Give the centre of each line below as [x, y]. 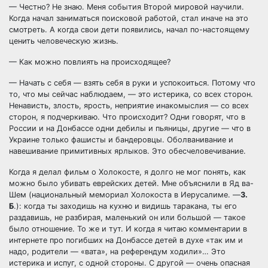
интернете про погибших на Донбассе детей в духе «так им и [126, 240]
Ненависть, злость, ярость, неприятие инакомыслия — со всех [129, 106]
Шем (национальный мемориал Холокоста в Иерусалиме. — [125, 195]
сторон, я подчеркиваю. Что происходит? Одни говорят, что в [127, 117]
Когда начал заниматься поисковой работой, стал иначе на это [129, 18]
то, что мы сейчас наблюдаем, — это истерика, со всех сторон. [131, 94]
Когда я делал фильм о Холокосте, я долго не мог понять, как [127, 172]
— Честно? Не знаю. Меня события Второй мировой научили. [127, 7]
